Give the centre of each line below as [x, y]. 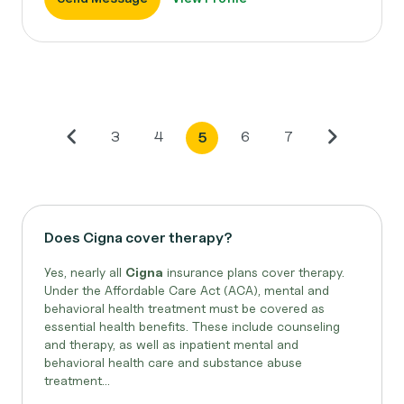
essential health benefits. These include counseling [192, 326]
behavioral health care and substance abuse [173, 362]
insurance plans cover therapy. [254, 272]
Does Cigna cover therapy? [138, 238]
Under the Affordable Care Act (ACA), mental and [187, 290]
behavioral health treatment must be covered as [184, 308]
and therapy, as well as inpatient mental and [171, 344]
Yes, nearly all [85, 272]
